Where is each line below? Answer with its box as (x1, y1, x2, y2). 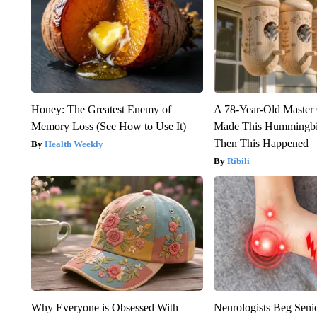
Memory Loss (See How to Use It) (30, 120, 186, 132)
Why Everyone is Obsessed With (30, 301, 178, 313)
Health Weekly (44, 138, 103, 149)
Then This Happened (214, 137, 309, 149)
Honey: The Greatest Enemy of (30, 103, 171, 115)
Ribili (227, 155, 250, 166)
